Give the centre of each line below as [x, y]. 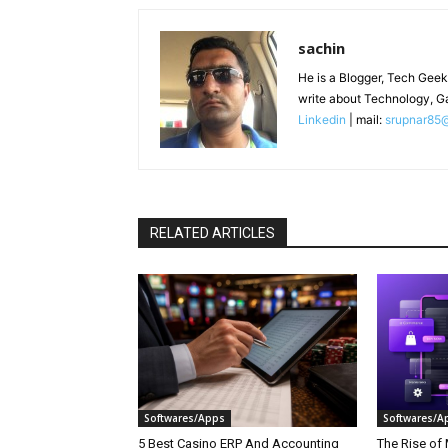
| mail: [365, 120]
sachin [321, 48]
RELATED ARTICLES [212, 233]
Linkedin [322, 120]
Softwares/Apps [184, 418]
